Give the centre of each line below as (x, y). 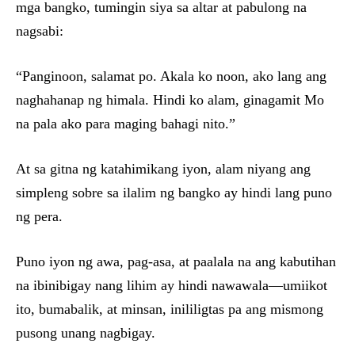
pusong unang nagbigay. (86, 333)
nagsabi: (40, 31)
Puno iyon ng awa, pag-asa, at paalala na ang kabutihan (176, 262)
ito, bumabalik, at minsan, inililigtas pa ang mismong (170, 309)
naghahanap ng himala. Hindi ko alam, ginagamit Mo (170, 100)
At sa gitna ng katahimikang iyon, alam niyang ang (163, 169)
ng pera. (39, 217)
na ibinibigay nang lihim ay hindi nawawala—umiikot (172, 286)
